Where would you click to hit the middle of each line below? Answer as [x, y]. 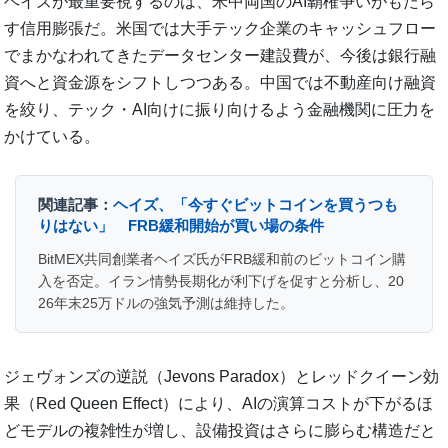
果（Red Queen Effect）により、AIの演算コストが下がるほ [219, 404]
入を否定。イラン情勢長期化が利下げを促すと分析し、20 [221, 281]
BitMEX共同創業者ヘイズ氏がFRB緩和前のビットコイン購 [222, 259]
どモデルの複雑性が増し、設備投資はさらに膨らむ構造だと [220, 431]
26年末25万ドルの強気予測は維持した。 [166, 303]
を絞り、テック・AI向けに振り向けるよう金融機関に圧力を [220, 110]
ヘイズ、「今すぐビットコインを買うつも [256, 205]
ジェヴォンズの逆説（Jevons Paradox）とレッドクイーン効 [222, 377]
